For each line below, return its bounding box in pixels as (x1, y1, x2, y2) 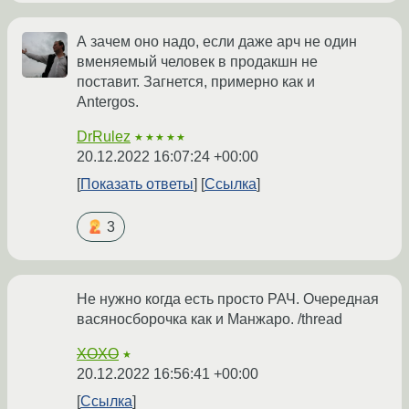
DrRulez (77, 128, 131, 144)
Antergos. (77, 93, 139, 110)
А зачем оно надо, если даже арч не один (77, 33, 357, 49)
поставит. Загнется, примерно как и (77, 73, 315, 89)
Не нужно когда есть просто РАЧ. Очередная (77, 290, 379, 307)
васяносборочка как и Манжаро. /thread (77, 310, 342, 327)
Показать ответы (80, 175, 194, 192)
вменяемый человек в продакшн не (77, 53, 318, 69)
